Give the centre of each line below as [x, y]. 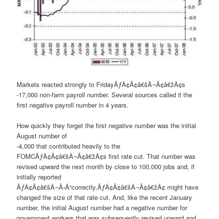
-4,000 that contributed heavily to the [69, 146]
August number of [42, 135]
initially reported [39, 176]
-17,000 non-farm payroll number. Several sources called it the [105, 94]
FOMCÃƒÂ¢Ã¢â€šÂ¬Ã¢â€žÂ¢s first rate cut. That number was [106, 156]
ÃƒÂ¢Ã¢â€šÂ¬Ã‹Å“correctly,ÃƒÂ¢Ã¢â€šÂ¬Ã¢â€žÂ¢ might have [108, 187]
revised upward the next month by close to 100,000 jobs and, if [106, 166]
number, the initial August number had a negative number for [102, 207]
